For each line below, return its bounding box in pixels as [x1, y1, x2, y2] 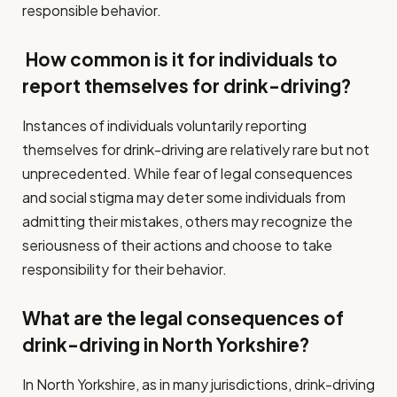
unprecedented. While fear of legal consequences [22, 163, 353, 183]
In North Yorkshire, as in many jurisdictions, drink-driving [22, 374, 375, 393]
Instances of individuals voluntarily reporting [22, 115, 307, 135]
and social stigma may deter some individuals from [22, 187, 346, 206]
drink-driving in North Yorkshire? [22, 333, 309, 357]
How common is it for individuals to [22, 48, 338, 72]
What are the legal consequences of [22, 307, 344, 331]
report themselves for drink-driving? [22, 74, 351, 98]
